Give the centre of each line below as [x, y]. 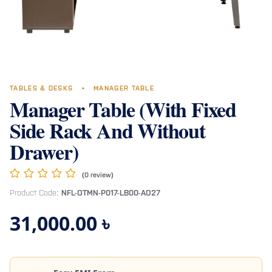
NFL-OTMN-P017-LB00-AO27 [111, 194]
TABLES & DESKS [43, 89]
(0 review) [98, 176]
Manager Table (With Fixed [123, 110]
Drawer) [44, 152]
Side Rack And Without [107, 131]
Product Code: [34, 194]
